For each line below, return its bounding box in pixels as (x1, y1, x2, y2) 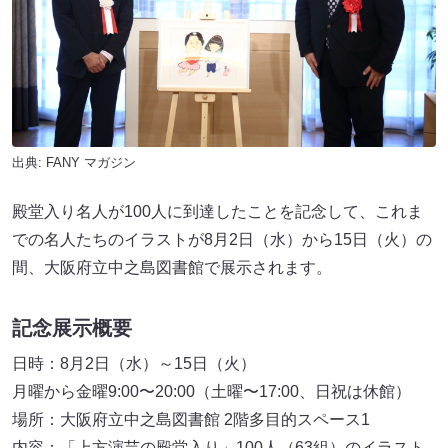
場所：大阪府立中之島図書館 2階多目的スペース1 (12, 411, 370, 429)
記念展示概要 (12, 317, 132, 340)
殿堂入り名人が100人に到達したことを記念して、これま (12, 203, 423, 221)
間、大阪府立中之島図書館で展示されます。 (12, 259, 332, 277)
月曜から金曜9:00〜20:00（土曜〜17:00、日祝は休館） (12, 383, 411, 401)
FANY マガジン (46, 155, 136, 171)
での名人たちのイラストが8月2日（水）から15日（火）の (12, 231, 432, 249)
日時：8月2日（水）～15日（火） (12, 355, 256, 373)
